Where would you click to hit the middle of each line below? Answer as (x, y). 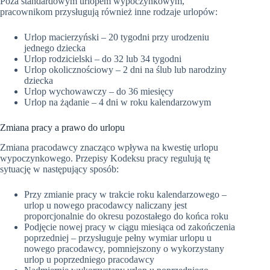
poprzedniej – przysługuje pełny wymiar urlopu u (118, 237)
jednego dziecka (55, 48)
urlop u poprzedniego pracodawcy (89, 259)
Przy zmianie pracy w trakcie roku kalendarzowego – (125, 194)
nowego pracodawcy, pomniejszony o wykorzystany (124, 248)
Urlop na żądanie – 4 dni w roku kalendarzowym (118, 102)
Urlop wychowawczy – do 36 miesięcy (99, 91)
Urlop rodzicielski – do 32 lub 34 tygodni (103, 58)
